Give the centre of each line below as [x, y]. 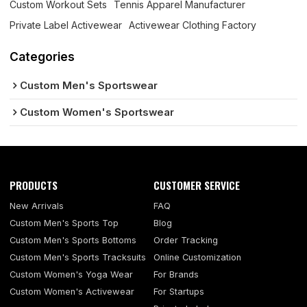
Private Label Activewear [66, 25]
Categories [42, 57]
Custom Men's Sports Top [64, 223]
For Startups [179, 292]
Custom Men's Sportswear [89, 85]
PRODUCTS [34, 185]
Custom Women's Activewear [72, 292]
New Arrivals [37, 206]
